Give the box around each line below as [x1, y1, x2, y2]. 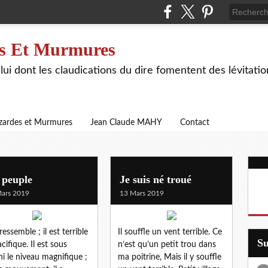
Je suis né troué [120, 173, 191, 185]
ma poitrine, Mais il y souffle [118, 252, 221, 261]
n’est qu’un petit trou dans [118, 240, 216, 249]
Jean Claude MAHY [90, 118, 162, 127]
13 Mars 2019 [120, 189, 164, 197]
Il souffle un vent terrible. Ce [118, 227, 222, 236]
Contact [180, 118, 209, 127]
